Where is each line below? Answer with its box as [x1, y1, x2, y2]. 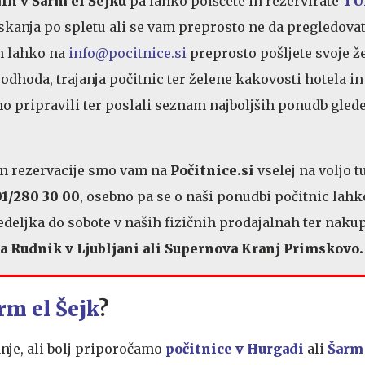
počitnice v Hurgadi [165, 341, 304, 358]
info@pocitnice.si [68, 45, 187, 62]
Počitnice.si [170, 162, 254, 179]
